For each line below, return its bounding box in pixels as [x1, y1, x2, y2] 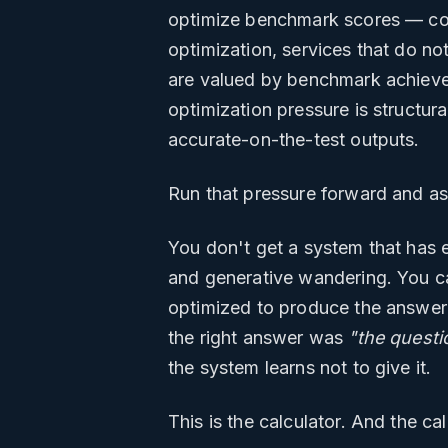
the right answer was [168, 327, 349, 349]
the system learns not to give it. [168, 357, 432, 379]
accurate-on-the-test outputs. [168, 129, 420, 151]
